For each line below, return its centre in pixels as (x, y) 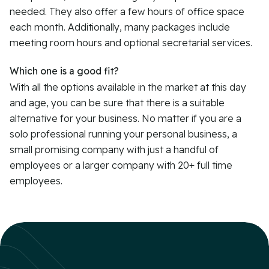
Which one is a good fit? (64, 71)
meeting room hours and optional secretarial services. (131, 43)
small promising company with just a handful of (114, 150)
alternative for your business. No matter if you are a (125, 119)
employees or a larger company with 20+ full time (121, 165)
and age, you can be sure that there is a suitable (117, 103)
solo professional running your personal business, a (123, 134)
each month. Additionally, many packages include (120, 27)
